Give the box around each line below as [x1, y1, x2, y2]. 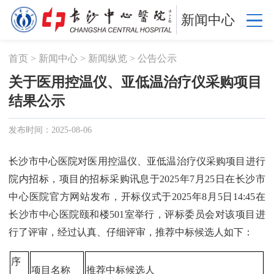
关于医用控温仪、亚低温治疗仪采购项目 [9, 74, 262, 90]
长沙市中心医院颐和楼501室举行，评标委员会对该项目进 [9, 209, 265, 220]
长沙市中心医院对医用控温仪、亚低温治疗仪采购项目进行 [9, 156, 265, 167]
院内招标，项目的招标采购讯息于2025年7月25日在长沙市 [9, 174, 265, 185]
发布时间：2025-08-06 [9, 125, 92, 135]
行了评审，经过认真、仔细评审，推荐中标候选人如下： [9, 227, 254, 238]
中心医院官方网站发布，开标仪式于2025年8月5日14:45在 [9, 191, 265, 202]
